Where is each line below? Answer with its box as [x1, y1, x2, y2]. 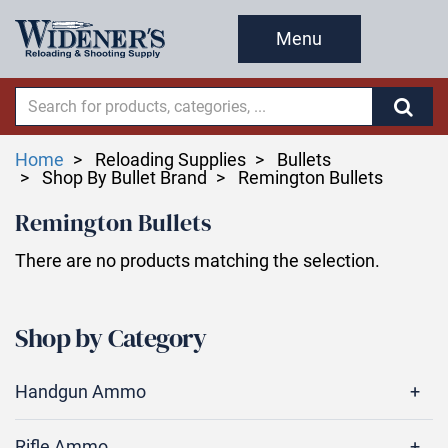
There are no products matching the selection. [15, 250, 380, 271]
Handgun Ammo [15, 381, 146, 402]
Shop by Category [15, 323, 206, 354]
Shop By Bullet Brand [38, 167, 207, 188]
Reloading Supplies [91, 149, 246, 170]
